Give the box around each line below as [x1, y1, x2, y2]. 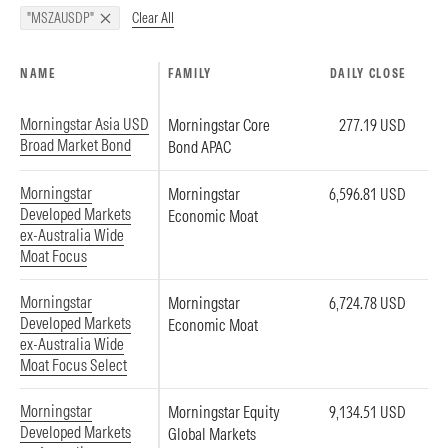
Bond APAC [168, 137, 231, 157]
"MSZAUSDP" [27, 9, 94, 27]
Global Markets [168, 424, 256, 444]
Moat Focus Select [20, 355, 127, 375]
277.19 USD [339, 115, 406, 135]
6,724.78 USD [329, 293, 406, 313]
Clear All [132, 8, 174, 27]
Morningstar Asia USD [20, 114, 149, 134]
